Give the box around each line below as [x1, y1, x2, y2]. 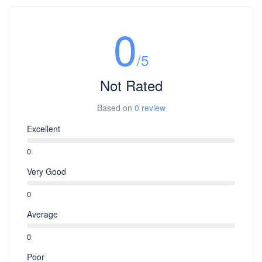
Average [27, 208, 58, 220]
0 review [134, 102, 166, 113]
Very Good [27, 165, 66, 177]
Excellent [27, 122, 60, 135]
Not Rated [99, 75, 163, 95]
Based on [96, 102, 135, 113]
